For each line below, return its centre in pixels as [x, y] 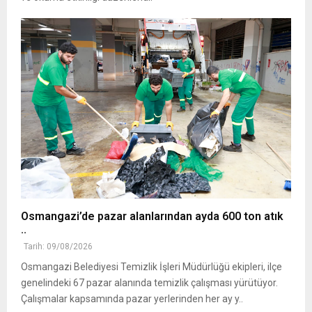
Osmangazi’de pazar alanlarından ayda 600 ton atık [152, 216]
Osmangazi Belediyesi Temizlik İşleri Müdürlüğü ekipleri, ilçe [151, 266]
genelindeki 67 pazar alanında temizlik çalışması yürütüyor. [149, 282]
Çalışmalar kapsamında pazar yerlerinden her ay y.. [132, 298]
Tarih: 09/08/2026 [58, 246]
